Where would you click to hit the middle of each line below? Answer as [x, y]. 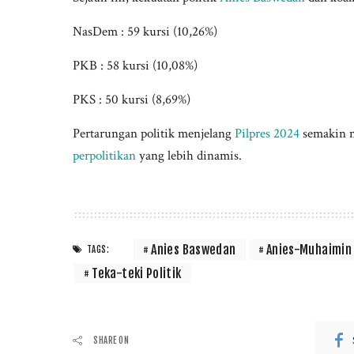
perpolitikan [104, 156]
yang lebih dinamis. [189, 156]
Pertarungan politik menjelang [154, 134]
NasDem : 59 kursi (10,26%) [145, 32]
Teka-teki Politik [137, 274]
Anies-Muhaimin [309, 250]
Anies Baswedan [194, 250]
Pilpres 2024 [267, 134]
